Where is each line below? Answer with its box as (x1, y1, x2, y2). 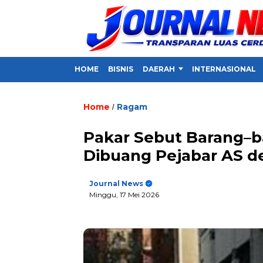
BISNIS (108, 65, 133, 73)
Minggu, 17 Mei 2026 (89, 190, 159, 199)
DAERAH (143, 65, 175, 73)
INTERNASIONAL (192, 65, 256, 73)
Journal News (89, 179, 143, 188)
